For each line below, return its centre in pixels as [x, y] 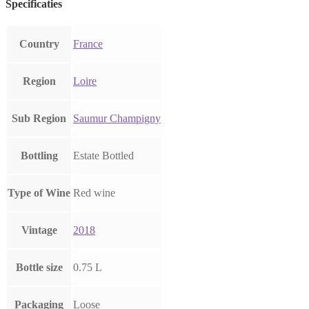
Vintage [39, 230]
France [88, 44]
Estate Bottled [103, 156]
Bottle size [39, 268]
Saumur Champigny [117, 119]
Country [39, 44]
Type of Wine [39, 193]
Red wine [94, 193]
